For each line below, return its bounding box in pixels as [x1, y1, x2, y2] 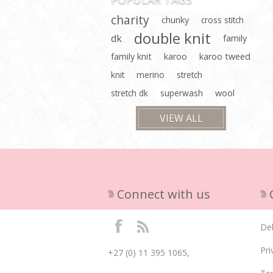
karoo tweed [199, 50, 250, 62]
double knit [134, 27, 211, 48]
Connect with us [117, 185, 210, 202]
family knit [111, 50, 152, 62]
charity [111, 11, 149, 28]
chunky [161, 13, 189, 26]
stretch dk [111, 87, 148, 99]
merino [136, 68, 165, 80]
